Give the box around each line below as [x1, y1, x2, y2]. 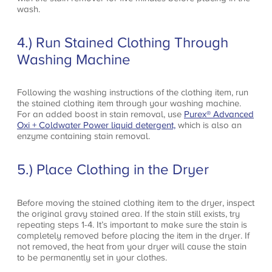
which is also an [175, 120, 242, 131]
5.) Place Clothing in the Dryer [17, 161, 209, 178]
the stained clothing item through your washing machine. [17, 98, 241, 109]
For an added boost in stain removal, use [17, 109, 184, 120]
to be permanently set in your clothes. [17, 252, 167, 263]
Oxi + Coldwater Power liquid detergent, [17, 120, 175, 131]
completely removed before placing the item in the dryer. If [17, 230, 250, 241]
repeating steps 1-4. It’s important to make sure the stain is [17, 219, 247, 230]
